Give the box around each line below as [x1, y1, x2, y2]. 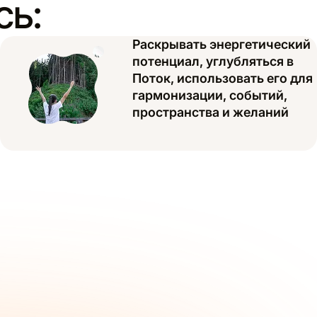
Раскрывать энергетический [132, 37, 311, 52]
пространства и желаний [132, 105, 289, 120]
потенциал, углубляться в [132, 54, 294, 69]
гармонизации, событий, [132, 88, 287, 103]
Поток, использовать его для [132, 71, 313, 86]
